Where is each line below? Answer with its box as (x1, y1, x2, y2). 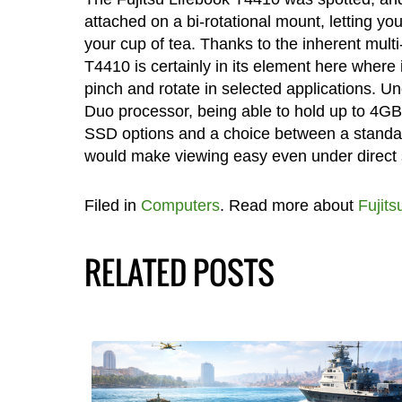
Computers (140, 196, 220, 214)
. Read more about (219, 196, 358, 214)
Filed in (83, 196, 141, 214)
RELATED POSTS (83, 248, 275, 295)
